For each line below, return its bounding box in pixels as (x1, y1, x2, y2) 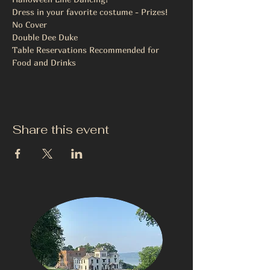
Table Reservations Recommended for (12, 45, 162, 55)
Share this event (12, 122, 109, 137)
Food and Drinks (12, 57, 78, 67)
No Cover (12, 19, 47, 30)
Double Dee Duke (12, 32, 78, 42)
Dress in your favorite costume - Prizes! (12, 7, 168, 17)
